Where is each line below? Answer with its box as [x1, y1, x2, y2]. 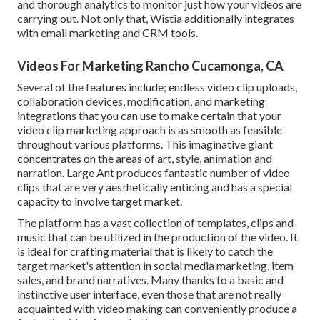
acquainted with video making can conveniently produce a [17, 301, 297, 315]
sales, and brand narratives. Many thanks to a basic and [17, 272, 284, 286]
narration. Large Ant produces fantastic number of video [17, 165, 290, 179]
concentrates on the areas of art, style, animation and [17, 151, 272, 165]
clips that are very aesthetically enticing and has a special [17, 179, 292, 194]
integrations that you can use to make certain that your [17, 108, 281, 122]
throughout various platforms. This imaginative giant [17, 136, 273, 151]
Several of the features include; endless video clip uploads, [17, 79, 297, 94]
